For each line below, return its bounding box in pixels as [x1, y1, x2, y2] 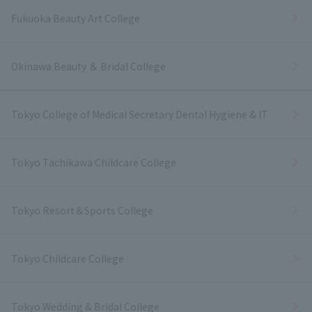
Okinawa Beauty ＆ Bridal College [11, 59, 166, 74]
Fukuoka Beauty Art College [11, 11, 140, 26]
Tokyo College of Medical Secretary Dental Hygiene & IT [11, 107, 268, 122]
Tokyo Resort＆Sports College [11, 203, 153, 218]
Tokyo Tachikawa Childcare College [11, 155, 176, 170]
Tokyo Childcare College [11, 251, 124, 266]
